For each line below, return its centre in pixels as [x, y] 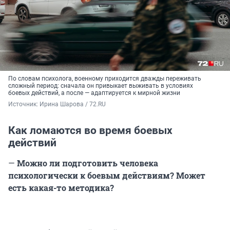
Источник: [24, 104]
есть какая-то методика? [61, 188]
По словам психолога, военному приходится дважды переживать [105, 79]
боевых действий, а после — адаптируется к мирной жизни [94, 93]
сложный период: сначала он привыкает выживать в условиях [101, 86]
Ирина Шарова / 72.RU [73, 104]
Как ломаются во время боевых [90, 131]
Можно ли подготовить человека [87, 163]
